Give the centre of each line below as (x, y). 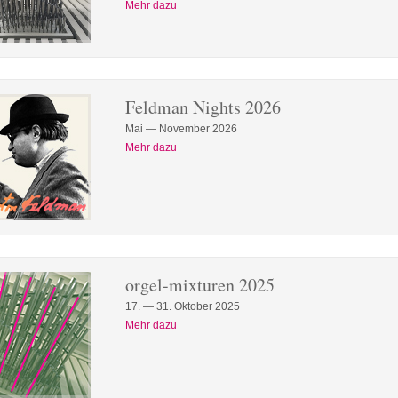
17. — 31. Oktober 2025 (183, 306)
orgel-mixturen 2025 (200, 285)
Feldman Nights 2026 (203, 107)
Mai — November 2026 (181, 129)
